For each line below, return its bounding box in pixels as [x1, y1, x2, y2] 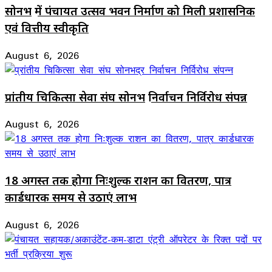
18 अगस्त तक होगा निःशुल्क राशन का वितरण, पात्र [5, 172, 231, 188]
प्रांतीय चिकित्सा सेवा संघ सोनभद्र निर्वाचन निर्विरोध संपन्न [5, 89, 247, 104]
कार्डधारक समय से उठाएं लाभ [5, 189, 137, 205]
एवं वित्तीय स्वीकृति [5, 20, 89, 36]
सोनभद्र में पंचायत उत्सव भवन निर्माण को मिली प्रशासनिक [5, 3, 255, 19]
